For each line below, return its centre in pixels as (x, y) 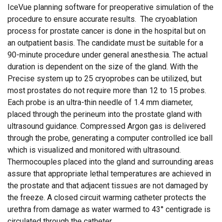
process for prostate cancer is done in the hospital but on (107, 31)
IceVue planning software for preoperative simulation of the (111, 7)
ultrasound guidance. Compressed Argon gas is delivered (107, 126)
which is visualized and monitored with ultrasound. (94, 150)
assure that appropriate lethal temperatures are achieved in (109, 174)
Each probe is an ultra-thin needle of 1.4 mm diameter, (100, 102)
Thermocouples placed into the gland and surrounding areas (111, 162)
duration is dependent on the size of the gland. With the (103, 67)
